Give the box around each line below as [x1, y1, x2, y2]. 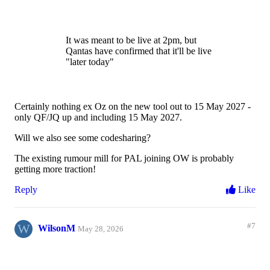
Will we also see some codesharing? [14, 133, 151, 143]
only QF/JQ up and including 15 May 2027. [14, 112, 182, 123]
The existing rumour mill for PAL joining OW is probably [14, 153, 234, 164]
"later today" [66, 57, 114, 67]
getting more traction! [14, 164, 96, 175]
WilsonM [38, 223, 75, 234]
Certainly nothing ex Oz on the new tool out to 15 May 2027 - [14, 101, 251, 112]
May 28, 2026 [78, 225, 124, 234]
